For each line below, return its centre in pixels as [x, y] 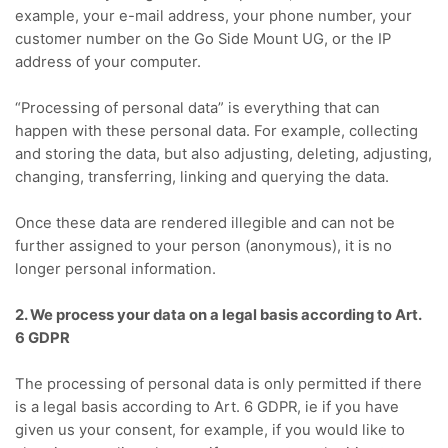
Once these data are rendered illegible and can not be [205, 222]
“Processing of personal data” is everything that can [197, 107]
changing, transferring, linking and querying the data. [202, 176]
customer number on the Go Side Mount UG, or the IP [203, 38]
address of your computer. [108, 61]
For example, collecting [336, 130]
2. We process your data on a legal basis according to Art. [218, 314]
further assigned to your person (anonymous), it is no [203, 245]
